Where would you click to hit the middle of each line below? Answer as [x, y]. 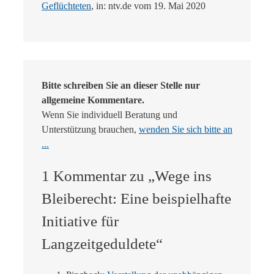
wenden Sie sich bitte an [186, 130]
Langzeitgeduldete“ [102, 244]
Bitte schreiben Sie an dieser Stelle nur [121, 86]
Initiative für [80, 221]
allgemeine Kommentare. [93, 100]
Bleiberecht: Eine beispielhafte [136, 199]
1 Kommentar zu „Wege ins [127, 176]
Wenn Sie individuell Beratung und [109, 115]
